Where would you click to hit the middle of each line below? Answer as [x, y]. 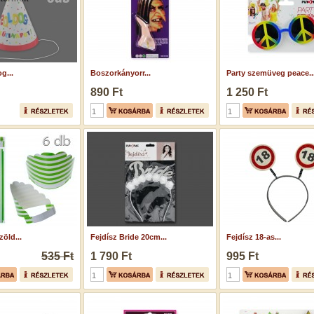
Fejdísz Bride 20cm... [129, 237]
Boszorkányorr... [121, 73]
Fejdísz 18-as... [254, 237]
